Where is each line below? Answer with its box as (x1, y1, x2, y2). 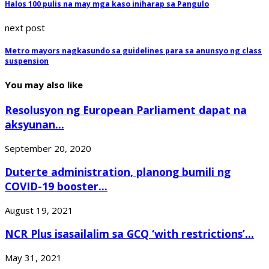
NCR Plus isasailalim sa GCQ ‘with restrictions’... (5, 226, 254, 241)
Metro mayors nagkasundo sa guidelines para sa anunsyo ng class (5, 46, 262, 56)
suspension (5, 56, 49, 67)
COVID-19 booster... (5, 179, 107, 194)
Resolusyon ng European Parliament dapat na (5, 103, 247, 118)
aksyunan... (5, 117, 64, 132)
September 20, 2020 (5, 142, 91, 154)
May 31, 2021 (5, 251, 62, 264)
